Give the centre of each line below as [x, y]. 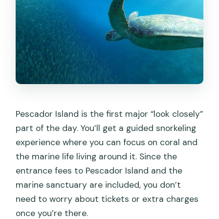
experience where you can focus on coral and [107, 142]
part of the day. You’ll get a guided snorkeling [106, 128]
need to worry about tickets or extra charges [107, 199]
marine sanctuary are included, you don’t [99, 185]
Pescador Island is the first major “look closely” [109, 114]
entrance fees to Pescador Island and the [99, 170]
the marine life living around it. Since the [97, 156]
